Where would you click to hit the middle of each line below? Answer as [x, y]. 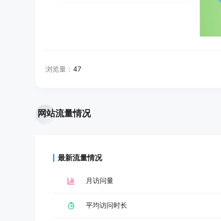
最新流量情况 [80, 158]
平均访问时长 [107, 205]
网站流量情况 [64, 113]
